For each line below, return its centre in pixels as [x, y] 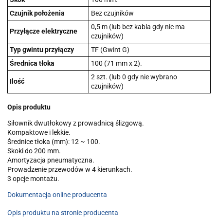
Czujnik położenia [37, 13]
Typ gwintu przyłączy [42, 49]
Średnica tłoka [32, 63]
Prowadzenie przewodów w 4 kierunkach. [70, 169]
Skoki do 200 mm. [34, 151]
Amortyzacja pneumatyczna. [51, 160]
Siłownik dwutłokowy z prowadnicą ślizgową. [76, 123]
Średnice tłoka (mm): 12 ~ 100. [54, 141]
